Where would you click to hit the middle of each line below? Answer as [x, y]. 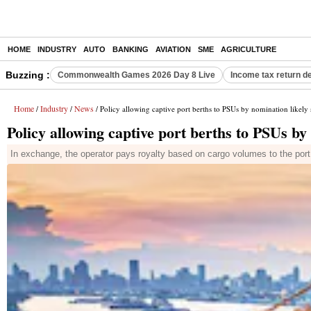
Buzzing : [28, 75]
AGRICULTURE [249, 49]
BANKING [131, 49]
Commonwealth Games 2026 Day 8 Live [136, 75]
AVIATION [173, 49]
